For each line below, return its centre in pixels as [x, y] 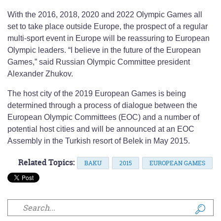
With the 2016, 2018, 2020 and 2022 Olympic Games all [105, 15]
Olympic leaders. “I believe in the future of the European [104, 50]
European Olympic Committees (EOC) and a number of [103, 117]
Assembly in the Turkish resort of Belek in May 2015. [99, 141]
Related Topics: [47, 163]
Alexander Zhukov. [40, 74]
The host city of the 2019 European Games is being [97, 94]
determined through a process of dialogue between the [102, 106]
